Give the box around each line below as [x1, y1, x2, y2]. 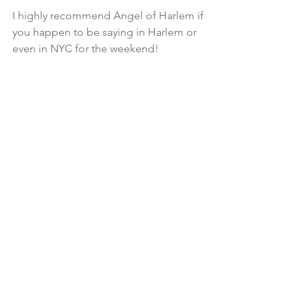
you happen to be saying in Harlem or [12, 25, 199, 38]
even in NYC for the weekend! [12, 41, 159, 55]
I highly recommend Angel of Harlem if [12, 8, 206, 22]
